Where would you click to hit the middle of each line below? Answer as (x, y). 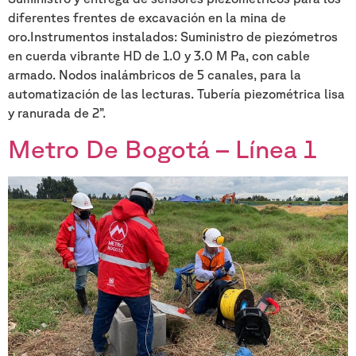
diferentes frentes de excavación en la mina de (147, 17)
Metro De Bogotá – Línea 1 (163, 149)
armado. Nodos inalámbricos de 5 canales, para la (155, 74)
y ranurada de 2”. (57, 112)
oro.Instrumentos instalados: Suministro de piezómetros (173, 36)
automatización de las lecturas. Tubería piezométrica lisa (176, 93)
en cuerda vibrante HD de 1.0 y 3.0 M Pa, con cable (159, 55)
